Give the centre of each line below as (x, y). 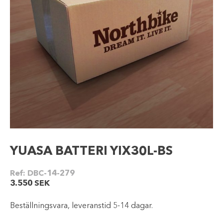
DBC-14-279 (51, 174)
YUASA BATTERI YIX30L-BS (91, 152)
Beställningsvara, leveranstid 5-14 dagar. (81, 206)
